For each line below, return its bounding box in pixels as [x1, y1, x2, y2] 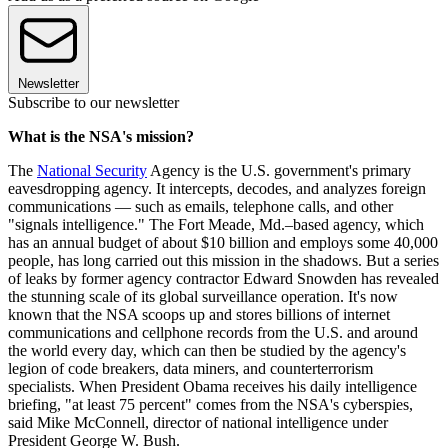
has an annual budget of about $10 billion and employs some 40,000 [8, 234, 438, 252]
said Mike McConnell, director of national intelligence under [8, 414, 388, 432]
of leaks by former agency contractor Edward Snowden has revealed [8, 270, 439, 288]
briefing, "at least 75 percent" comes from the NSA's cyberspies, [8, 396, 413, 414]
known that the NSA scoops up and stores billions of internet [8, 306, 390, 324]
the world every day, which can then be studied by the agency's [8, 342, 406, 360]
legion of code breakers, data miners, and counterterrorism [8, 360, 373, 378]
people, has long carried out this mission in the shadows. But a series [8, 252, 439, 270]
